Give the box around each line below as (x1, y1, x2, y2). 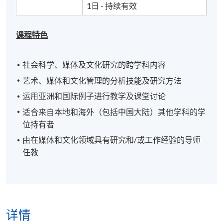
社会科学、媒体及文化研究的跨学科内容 (22, 60, 166, 70)
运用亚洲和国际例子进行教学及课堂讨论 (22, 92, 166, 101)
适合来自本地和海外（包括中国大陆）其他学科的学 (22, 107, 206, 116)
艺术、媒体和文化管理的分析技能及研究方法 (22, 76, 182, 85)
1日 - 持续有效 (87, 1, 137, 11)
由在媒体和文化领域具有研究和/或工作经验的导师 (22, 135, 201, 145)
